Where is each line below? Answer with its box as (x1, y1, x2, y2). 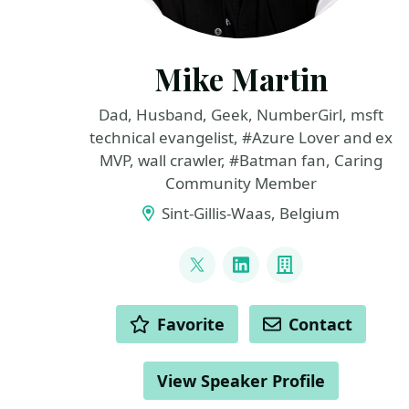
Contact (288, 313, 353, 335)
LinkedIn (240, 265, 314, 290)
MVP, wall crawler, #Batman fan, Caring (100, 150, 383, 171)
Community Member (165, 173, 317, 194)
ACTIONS (77, 304, 148, 325)
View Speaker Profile (157, 370, 325, 392)
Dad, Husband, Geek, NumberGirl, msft (99, 104, 383, 125)
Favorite (157, 313, 225, 335)
